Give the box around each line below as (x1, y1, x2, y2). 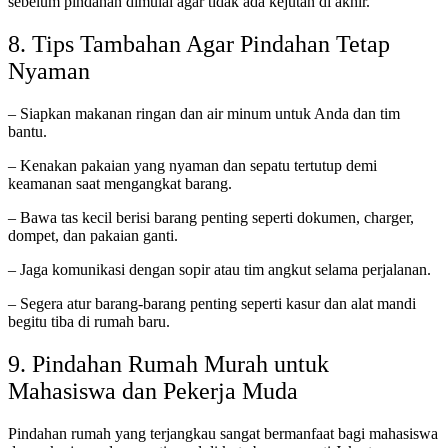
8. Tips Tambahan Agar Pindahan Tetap (8, 30, 390, 57)
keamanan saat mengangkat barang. (8, 174, 232, 192)
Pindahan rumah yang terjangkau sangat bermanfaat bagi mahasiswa (8, 424, 438, 442)
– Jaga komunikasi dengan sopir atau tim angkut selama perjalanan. (8, 260, 431, 278)
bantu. (8, 122, 47, 140)
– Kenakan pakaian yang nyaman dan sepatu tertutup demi (8, 156, 377, 174)
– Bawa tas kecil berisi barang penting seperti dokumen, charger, (8, 208, 414, 226)
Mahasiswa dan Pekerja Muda (8, 377, 298, 404)
